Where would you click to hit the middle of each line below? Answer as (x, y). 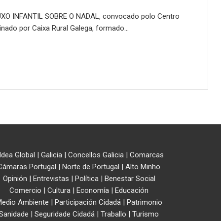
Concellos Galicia (96, 155)
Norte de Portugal (91, 167)
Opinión (15, 179)
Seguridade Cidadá (65, 214)
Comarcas (147, 155)
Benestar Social (130, 179)
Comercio (25, 191)
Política (87, 179)
